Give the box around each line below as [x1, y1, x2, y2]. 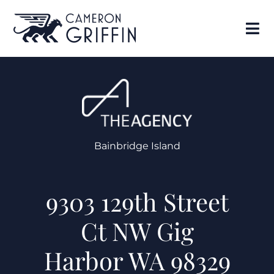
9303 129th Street [45, 185, 229, 218]
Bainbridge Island [94, 140, 180, 152]
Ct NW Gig [80, 214, 194, 247]
